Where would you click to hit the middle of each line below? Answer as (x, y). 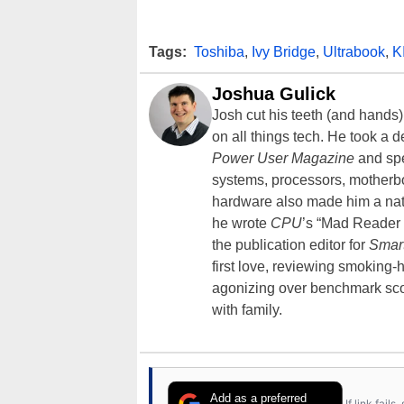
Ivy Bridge (284, 52)
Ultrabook (354, 52)
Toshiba (219, 52)
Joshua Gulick (274, 94)
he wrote (241, 224)
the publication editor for (290, 245)
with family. (249, 310)
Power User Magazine (283, 159)
